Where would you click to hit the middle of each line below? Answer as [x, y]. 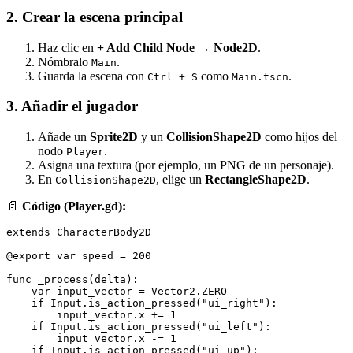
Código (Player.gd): [74, 206]
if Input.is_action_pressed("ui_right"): [142, 303]
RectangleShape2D [256, 180]
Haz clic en [67, 47]
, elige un [180, 180]
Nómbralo [65, 61]
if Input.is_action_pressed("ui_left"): [139, 327]
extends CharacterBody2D [79, 232]
